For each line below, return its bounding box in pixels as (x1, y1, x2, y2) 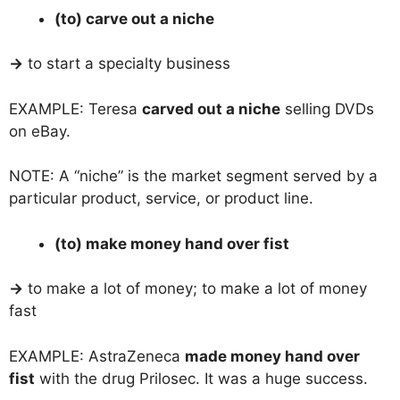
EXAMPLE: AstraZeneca (9, 346, 185, 365)
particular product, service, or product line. (9, 189, 313, 208)
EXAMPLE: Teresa (9, 99, 142, 118)
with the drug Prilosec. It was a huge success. (35, 369, 368, 387)
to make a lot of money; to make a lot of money (23, 279, 367, 298)
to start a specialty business (23, 54, 230, 73)
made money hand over (185, 346, 360, 365)
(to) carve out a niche (54, 9, 214, 28)
